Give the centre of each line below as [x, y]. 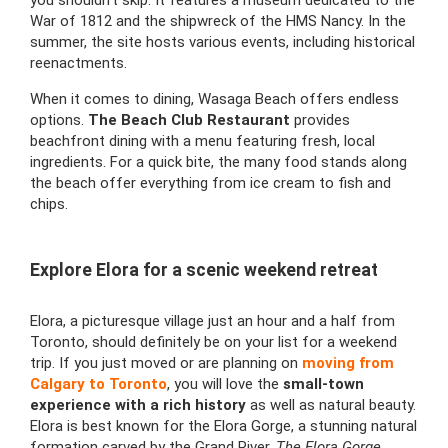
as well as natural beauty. [331, 404]
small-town [323, 383]
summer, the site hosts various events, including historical [222, 41]
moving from [348, 362]
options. [59, 119]
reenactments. [78, 62]
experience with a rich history [138, 404]
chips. [49, 203]
